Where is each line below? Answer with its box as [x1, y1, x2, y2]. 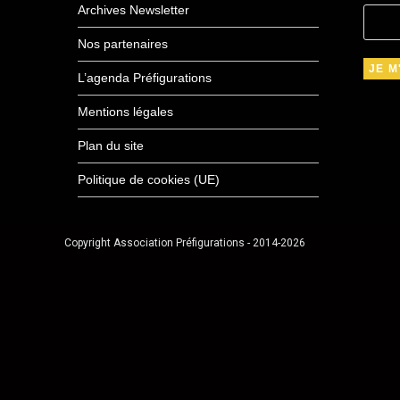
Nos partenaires [78, 37, 168, 51]
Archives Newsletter [78, 3, 189, 17]
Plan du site [78, 138, 144, 153]
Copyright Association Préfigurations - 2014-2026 [64, 237, 305, 249]
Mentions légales [78, 104, 173, 119]
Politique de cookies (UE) [78, 172, 220, 187]
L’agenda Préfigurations [78, 71, 212, 85]
